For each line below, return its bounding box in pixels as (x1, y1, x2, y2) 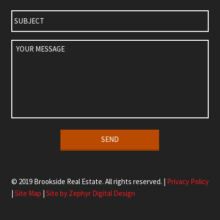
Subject (11, 4, 38, 14)
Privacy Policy (166, 177, 209, 187)
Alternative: (11, 157, 53, 166)
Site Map (14, 189, 41, 198)
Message (11, 49, 41, 59)
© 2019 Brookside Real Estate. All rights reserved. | (11, 177, 167, 187)
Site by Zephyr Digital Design (46, 189, 135, 198)
